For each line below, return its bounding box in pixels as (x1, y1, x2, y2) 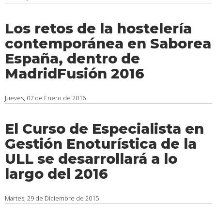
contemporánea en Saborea (5, 35, 211, 52)
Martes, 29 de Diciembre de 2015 (5, 194, 99, 202)
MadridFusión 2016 (5, 65, 144, 82)
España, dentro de (5, 50, 140, 67)
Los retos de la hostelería (5, 20, 192, 37)
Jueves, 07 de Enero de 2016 (5, 93, 86, 102)
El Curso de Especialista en (5, 120, 204, 137)
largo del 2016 (5, 165, 108, 182)
